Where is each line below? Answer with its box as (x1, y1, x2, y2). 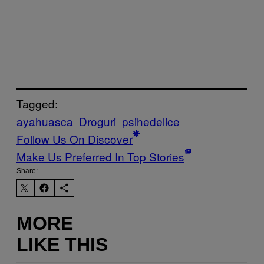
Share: (16, 167, 38, 176)
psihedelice (122, 113, 180, 130)
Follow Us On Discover (16, 131, 133, 147)
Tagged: (16, 95, 58, 112)
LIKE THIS (16, 233, 108, 255)
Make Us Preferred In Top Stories (16, 148, 184, 165)
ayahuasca (16, 113, 73, 130)
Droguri (79, 113, 116, 130)
